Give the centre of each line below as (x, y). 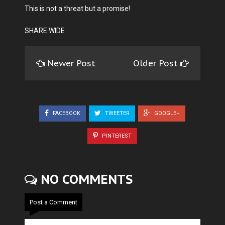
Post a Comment (53, 202)
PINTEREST (116, 136)
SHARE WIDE (45, 31)
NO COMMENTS (85, 179)
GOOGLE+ (166, 113)
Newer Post (71, 64)
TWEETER (117, 113)
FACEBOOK (66, 113)
